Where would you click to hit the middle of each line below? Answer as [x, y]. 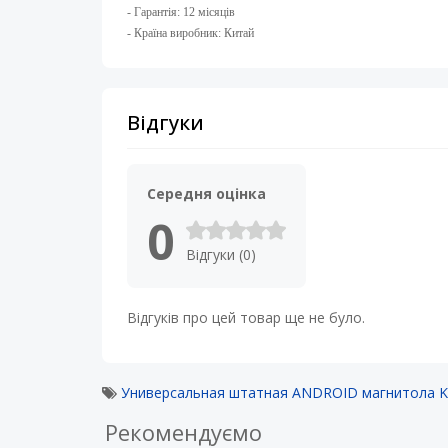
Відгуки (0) [221, 254]
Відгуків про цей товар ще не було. [246, 317]
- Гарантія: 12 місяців [181, 12]
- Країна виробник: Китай [190, 33]
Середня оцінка [206, 193]
